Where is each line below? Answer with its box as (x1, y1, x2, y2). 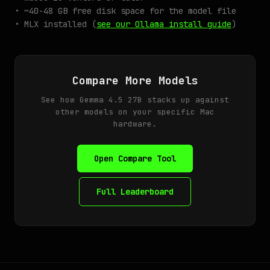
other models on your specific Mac (55, 107, 215, 117)
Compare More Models (72, 74, 198, 87)
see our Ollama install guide (96, 19, 231, 30)
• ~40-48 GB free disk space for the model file (14, 5, 236, 16)
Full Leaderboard (96, 186, 174, 197)
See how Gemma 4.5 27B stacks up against (41, 95, 229, 105)
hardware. (113, 119, 157, 129)
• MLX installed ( (14, 19, 96, 30)
